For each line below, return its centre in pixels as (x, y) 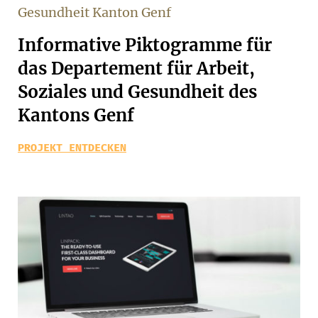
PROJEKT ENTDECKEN (72, 148)
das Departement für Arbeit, (136, 68)
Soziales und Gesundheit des (137, 92)
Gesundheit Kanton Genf (94, 12)
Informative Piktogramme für (145, 45)
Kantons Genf (76, 115)
